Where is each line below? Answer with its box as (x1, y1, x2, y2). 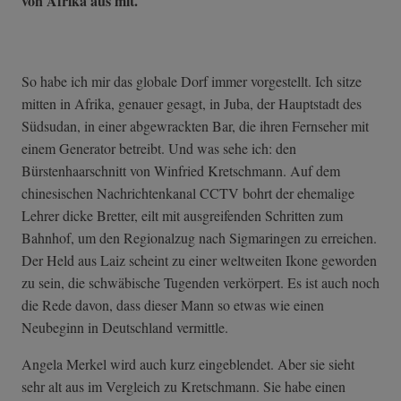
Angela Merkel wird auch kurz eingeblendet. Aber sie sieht (21, 354, 354, 374)
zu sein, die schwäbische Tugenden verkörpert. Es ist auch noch (21, 273, 380, 293)
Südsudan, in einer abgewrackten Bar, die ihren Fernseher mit (21, 116, 369, 136)
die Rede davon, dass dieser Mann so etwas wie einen (21, 295, 324, 315)
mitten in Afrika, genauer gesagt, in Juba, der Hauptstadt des (21, 94, 362, 114)
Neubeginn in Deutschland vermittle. (21, 318, 236, 337)
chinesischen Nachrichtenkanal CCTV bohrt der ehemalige (21, 183, 354, 203)
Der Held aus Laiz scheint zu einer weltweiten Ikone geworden (21, 251, 377, 270)
